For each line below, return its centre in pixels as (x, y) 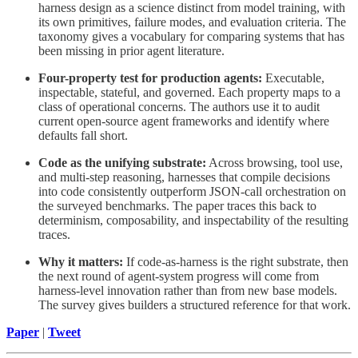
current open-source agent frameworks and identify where (184, 121)
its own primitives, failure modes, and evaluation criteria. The (192, 22)
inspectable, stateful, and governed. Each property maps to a (189, 93)
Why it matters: (81, 262)
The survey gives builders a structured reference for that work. (195, 305)
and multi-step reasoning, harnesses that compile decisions (184, 177)
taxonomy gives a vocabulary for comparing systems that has (191, 37)
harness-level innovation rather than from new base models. (188, 291)
